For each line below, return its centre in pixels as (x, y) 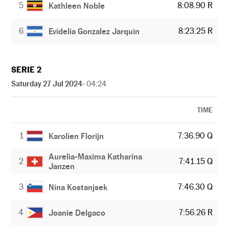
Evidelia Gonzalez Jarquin (94, 31)
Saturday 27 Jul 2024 (47, 84)
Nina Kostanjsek (78, 187)
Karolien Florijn (76, 136)
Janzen (62, 166)
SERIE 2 (26, 70)
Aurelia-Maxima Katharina (96, 157)
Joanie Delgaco (77, 213)
